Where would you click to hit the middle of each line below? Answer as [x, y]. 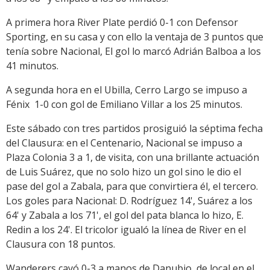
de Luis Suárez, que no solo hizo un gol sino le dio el [124, 172]
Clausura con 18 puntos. [61, 244]
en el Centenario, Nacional [126, 143]
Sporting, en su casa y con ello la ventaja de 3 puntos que [135, 37]
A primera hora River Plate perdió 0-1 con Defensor [122, 23]
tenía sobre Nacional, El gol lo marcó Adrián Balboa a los [133, 52]
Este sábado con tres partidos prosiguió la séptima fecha [134, 129]
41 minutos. [32, 66]
